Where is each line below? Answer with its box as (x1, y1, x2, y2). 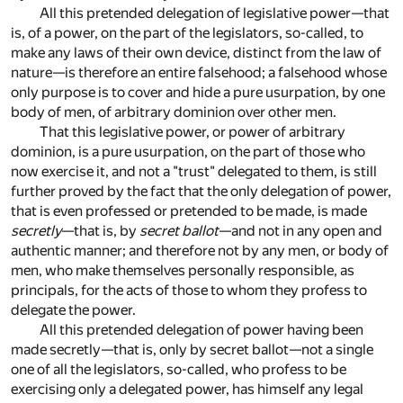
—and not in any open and (219, 221, 382, 239)
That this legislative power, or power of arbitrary (40, 122, 345, 140)
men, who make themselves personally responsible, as (11, 261, 354, 279)
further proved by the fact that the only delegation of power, (11, 182, 391, 200)
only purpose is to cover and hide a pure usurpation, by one (11, 83, 385, 101)
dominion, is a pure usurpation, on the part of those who (11, 142, 365, 160)
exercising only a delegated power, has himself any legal (11, 380, 363, 398)
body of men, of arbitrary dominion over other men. (11, 103, 336, 121)
